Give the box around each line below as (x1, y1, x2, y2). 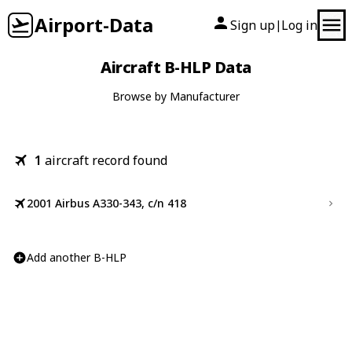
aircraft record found (45, 152, 167, 169)
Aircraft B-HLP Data (101, 57, 251, 78)
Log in (281, 16, 317, 34)
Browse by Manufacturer (112, 89, 240, 104)
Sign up (230, 16, 275, 34)
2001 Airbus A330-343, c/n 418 (27, 196, 186, 211)
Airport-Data (35, 12, 153, 38)
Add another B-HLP (27, 250, 126, 265)
